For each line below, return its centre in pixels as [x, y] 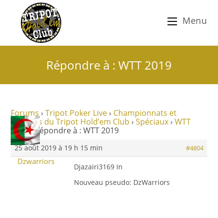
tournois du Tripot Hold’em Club [70, 122]
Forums [25, 113]
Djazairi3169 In [99, 167]
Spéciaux [152, 122]
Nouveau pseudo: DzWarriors [122, 182]
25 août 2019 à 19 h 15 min [59, 148]
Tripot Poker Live [76, 113]
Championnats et [145, 113]
